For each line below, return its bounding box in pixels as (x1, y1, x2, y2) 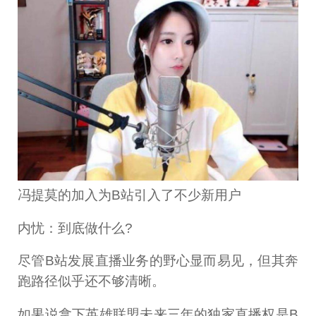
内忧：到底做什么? (18, 220, 133, 236)
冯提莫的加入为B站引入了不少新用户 (18, 187, 242, 202)
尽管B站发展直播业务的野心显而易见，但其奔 (18, 253, 298, 269)
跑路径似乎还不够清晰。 (18, 274, 166, 289)
